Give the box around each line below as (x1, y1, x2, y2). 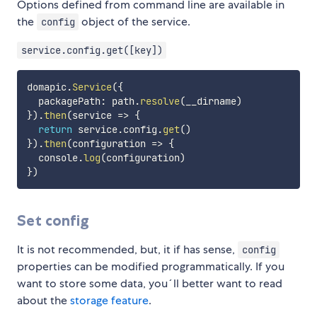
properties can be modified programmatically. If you (17, 258, 284, 274)
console (26, 151, 78, 164)
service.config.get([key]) (21, 44, 163, 57)
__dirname (185, 95, 236, 108)
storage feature (70, 292, 149, 308)
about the (17, 292, 70, 308)
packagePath (26, 95, 100, 108)
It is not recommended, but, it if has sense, (17, 241, 238, 257)
